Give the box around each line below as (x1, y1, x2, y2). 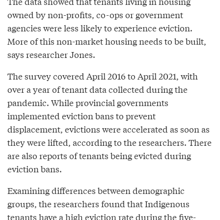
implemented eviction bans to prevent (7, 109, 156, 122)
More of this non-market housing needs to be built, (7, 34, 206, 47)
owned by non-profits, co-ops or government (7, 8, 183, 21)
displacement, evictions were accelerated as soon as (7, 122, 210, 135)
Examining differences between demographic (7, 184, 185, 196)
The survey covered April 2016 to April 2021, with (7, 69, 198, 82)
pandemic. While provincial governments (7, 96, 168, 109)
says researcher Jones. (7, 48, 95, 60)
